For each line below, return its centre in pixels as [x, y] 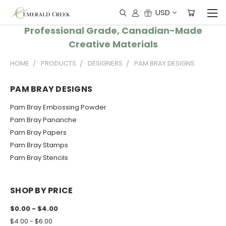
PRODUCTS [59, 63]
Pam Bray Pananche [43, 120]
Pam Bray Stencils [39, 157]
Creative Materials [113, 44]
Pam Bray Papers [38, 132]
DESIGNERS [105, 63]
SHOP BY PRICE [42, 190]
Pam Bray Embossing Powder [58, 107]
